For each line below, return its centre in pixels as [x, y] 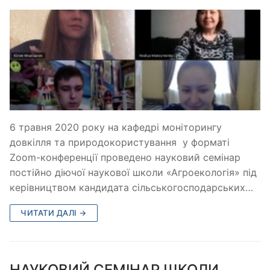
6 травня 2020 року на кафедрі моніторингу [116, 127]
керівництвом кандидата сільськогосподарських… [131, 187]
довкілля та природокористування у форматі [120, 142]
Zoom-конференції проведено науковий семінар [125, 157]
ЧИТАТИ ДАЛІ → [54, 212]
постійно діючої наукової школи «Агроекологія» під [133, 172]
